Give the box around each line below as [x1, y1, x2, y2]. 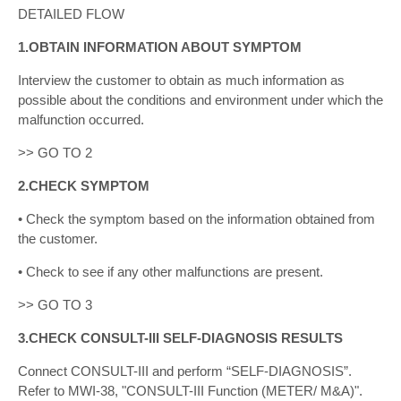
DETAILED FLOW [18, 6, 124, 21]
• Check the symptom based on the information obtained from [18, 211, 375, 226]
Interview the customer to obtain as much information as [18, 73, 345, 88]
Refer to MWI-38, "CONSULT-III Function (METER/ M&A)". [18, 383, 363, 398]
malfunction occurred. [18, 112, 144, 127]
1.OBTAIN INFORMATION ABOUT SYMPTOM [18, 39, 302, 55]
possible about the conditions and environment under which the [18, 92, 383, 107]
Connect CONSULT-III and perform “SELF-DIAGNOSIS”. [18, 363, 352, 379]
